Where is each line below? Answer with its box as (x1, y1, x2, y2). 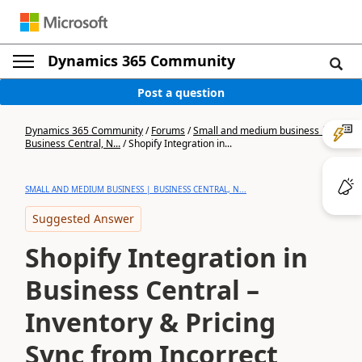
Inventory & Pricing (25, 305, 276, 339)
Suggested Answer (32, 211, 134, 226)
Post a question (137, 84, 225, 100)
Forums (151, 124, 185, 137)
